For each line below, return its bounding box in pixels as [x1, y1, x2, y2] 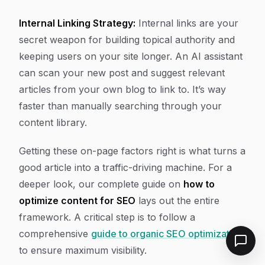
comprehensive [19, 228, 91, 240]
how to [183, 178, 215, 190]
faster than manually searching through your [19, 100, 222, 112]
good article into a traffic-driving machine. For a [19, 161, 232, 174]
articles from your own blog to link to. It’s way [19, 83, 226, 96]
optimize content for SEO [19, 195, 135, 207]
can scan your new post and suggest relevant [19, 67, 225, 79]
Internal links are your [135, 17, 238, 30]
